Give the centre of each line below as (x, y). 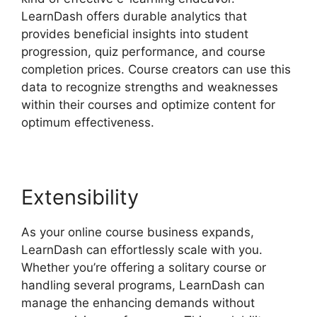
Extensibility (80, 197)
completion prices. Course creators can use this (156, 69)
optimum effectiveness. (88, 122)
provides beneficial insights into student (135, 34)
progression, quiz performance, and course (143, 51)
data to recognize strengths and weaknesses (150, 87)
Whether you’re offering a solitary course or (144, 267)
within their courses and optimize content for (148, 104)
